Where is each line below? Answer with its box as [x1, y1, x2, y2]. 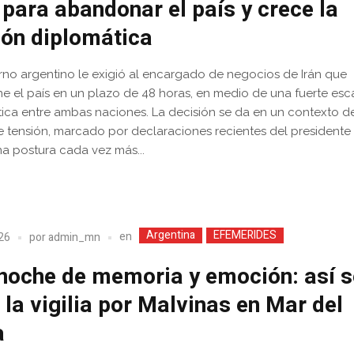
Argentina [146, 227, 196, 244]
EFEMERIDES [213, 227, 277, 244]
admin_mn [48, 228, 101, 246]
